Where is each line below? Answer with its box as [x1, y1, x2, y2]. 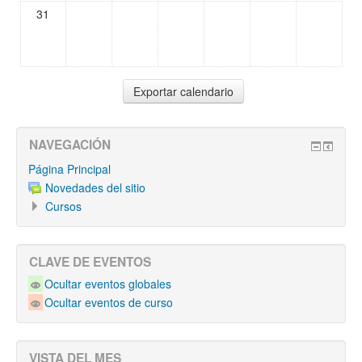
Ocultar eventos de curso [44, 293, 174, 310]
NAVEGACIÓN [29, 136, 111, 154]
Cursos [45, 198, 82, 214]
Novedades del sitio [45, 179, 145, 196]
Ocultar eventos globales [44, 276, 172, 292]
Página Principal [28, 161, 111, 177]
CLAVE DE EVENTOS [29, 253, 151, 271]
